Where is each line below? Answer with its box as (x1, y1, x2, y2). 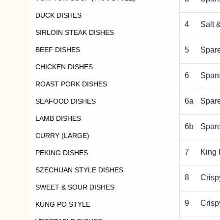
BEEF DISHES (35, 46, 80, 54)
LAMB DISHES (35, 114, 81, 122)
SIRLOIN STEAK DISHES (35, 28, 114, 36)
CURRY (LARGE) (35, 132, 89, 139)
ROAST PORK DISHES (35, 80, 107, 88)
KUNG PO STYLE (35, 200, 90, 208)
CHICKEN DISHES (35, 63, 93, 71)
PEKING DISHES (35, 149, 88, 157)
